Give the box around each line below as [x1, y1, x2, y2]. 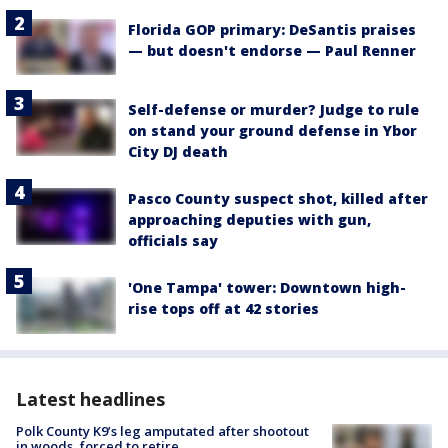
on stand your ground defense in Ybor [128, 121, 417, 141]
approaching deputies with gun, [128, 210, 371, 230]
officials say [128, 231, 218, 251]
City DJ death [128, 142, 228, 162]
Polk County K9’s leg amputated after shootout [16, 421, 309, 440]
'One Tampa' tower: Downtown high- [128, 278, 406, 298]
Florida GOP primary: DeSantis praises [128, 20, 416, 40]
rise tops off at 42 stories [128, 299, 319, 319]
